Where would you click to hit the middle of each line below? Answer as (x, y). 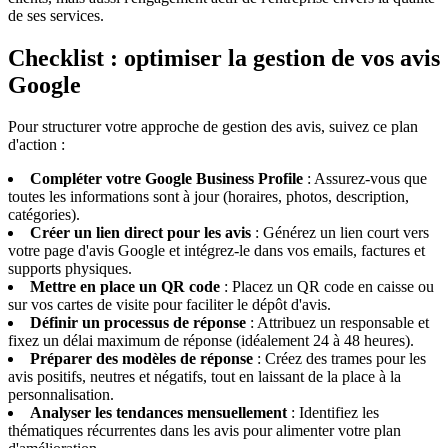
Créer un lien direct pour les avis (140, 233)
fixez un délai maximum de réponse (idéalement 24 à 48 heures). (211, 341)
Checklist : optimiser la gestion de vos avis (224, 57)
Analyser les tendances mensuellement (158, 413)
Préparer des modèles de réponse (141, 359)
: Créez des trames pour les (339, 359)
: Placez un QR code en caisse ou (327, 287)
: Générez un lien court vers (340, 233)
